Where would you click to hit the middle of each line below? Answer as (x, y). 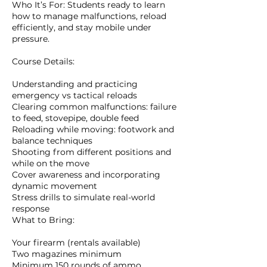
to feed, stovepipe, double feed (75, 118)
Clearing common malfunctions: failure (94, 107)
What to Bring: (43, 220)
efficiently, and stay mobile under (82, 28)
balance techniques (52, 141)
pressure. (31, 39)
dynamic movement (55, 186)
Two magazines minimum (67, 254)
